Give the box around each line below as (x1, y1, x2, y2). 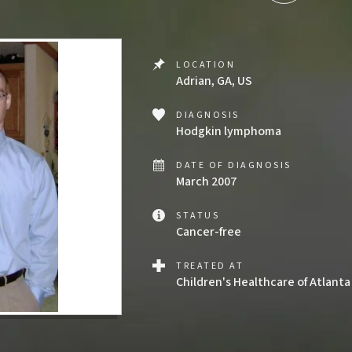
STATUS (176, 209, 220, 222)
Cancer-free (176, 223, 241, 240)
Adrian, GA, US (176, 72, 252, 90)
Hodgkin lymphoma (176, 123, 281, 140)
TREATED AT (176, 259, 244, 273)
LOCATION (176, 58, 236, 71)
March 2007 (176, 173, 236, 190)
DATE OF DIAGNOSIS (176, 159, 291, 172)
